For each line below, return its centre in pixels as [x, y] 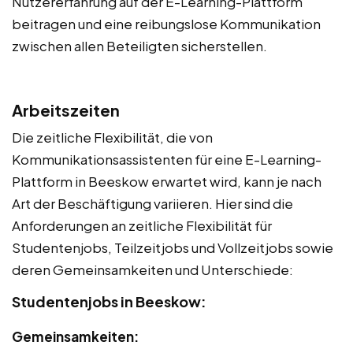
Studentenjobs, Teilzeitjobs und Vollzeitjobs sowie [173, 248]
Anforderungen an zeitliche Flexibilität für [142, 226]
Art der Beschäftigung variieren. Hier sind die [152, 204]
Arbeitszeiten [66, 110]
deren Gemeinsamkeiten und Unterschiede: [152, 270]
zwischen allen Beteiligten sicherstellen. [139, 46]
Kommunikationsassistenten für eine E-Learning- [167, 160]
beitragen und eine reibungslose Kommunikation [166, 24]
